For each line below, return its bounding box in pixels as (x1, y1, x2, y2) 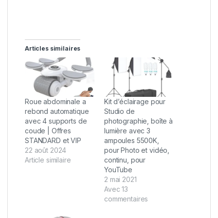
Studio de (104, 107, 135, 116)
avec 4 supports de (25, 117, 87, 126)
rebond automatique (25, 107, 89, 116)
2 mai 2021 (104, 175, 137, 184)
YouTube (104, 165, 133, 174)
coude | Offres (25, 127, 72, 135)
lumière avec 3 (104, 127, 151, 135)
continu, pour (104, 156, 146, 164)
